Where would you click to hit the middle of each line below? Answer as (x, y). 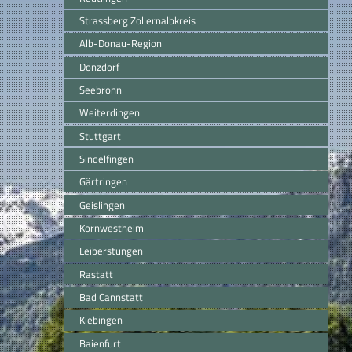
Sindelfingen (106, 158)
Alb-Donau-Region (121, 44)
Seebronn (101, 89)
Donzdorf (99, 66)
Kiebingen (101, 320)
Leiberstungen (111, 251)
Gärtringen (103, 182)
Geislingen (102, 205)
